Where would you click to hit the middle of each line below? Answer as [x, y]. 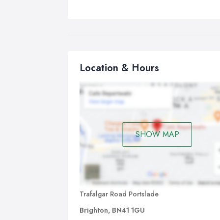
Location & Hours [119, 68]
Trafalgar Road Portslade [119, 194]
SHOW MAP [157, 135]
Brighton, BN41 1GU [112, 210]
